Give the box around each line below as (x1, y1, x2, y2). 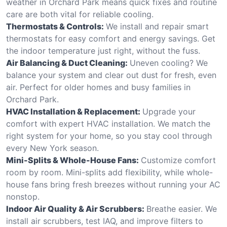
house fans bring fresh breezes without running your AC (6, 179, 220, 190)
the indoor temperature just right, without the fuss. (6, 45, 200, 56)
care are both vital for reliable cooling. (6, 9, 154, 19)
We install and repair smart (106, 21, 209, 31)
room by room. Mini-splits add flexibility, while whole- (6, 167, 213, 177)
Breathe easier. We (146, 203, 217, 214)
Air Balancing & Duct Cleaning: (6, 57, 128, 68)
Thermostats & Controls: (6, 21, 104, 31)
